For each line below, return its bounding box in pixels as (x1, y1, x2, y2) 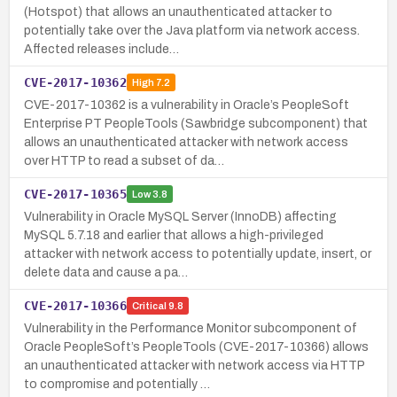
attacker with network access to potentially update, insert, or (24, 246, 371, 261)
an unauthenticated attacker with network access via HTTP (24, 358, 364, 372)
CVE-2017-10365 (24, 186, 127, 201)
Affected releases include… (24, 42, 179, 56)
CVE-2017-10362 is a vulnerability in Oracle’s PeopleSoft (24, 97, 349, 112)
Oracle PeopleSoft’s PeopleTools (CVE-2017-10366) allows (24, 339, 369, 354)
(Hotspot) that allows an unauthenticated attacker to (24, 4, 332, 19)
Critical (131, 300, 167, 312)
